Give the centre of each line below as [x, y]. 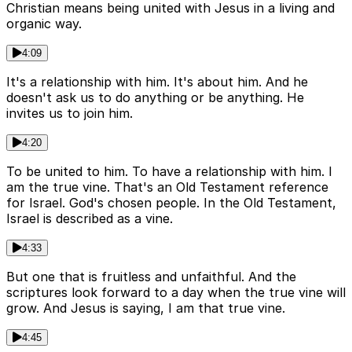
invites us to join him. [70, 114]
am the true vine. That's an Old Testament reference [167, 187]
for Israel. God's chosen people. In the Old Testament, [171, 203]
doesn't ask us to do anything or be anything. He [155, 98]
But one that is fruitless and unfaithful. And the [151, 277]
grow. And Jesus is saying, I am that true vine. [146, 308]
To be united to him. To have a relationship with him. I [169, 172]
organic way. [44, 24]
